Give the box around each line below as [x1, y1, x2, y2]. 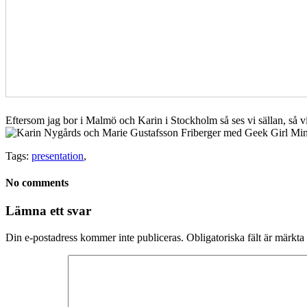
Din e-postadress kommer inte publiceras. [5, 232, 184, 244]
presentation [32, 149, 84, 162]
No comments [5, 177, 69, 189]
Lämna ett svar [5, 204, 91, 219]
